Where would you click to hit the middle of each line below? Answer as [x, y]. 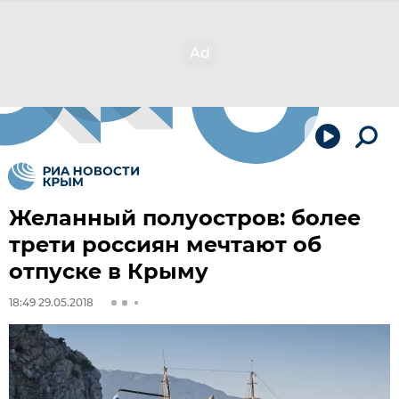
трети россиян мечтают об [165, 244]
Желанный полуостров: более [185, 218]
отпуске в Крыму [109, 271]
